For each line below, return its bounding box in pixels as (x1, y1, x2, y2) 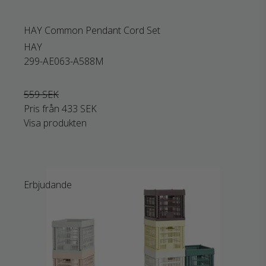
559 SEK (24, 88, 59, 101)
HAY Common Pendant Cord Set (24, 24, 160, 37)
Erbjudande (24, 178, 72, 191)
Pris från (24, 102, 62, 115)
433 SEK (62, 102, 97, 115)
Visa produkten (24, 116, 87, 129)
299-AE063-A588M (24, 55, 104, 68)
